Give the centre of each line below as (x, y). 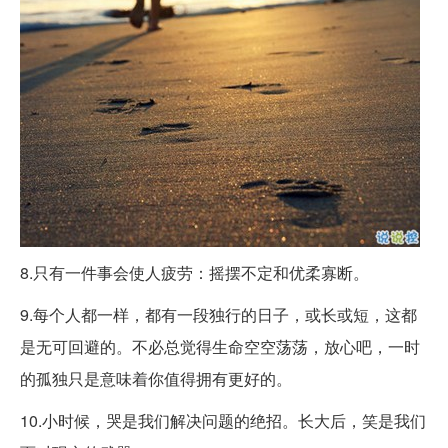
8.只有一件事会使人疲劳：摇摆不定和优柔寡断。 (194, 273)
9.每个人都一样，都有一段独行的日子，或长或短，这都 (218, 315)
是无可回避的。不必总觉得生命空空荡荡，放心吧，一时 (220, 347)
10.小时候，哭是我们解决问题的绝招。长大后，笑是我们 (223, 421)
